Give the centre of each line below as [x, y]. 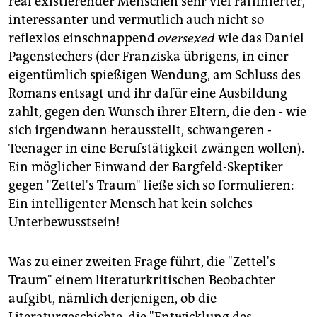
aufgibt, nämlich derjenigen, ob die [113, 299]
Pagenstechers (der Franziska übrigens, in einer [149, 57]
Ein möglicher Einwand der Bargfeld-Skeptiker [146, 167]
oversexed [186, 39]
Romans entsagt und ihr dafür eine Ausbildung [148, 94]
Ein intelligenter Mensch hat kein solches [131, 204]
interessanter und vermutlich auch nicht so [136, 20]
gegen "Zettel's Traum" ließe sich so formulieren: [151, 186]
